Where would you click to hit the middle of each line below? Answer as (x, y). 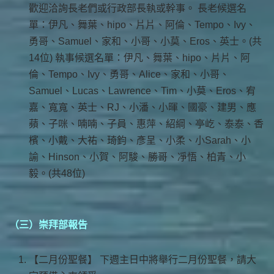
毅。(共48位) (57, 173)
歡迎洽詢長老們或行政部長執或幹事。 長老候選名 (138, 8)
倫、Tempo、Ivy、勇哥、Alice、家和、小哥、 (129, 74)
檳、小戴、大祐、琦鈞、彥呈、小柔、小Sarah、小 (140, 140)
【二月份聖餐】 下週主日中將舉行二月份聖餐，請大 (143, 259)
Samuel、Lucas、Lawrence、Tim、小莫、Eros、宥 (142, 91)
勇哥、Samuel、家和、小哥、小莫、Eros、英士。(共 (145, 41)
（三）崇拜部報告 (48, 224)
